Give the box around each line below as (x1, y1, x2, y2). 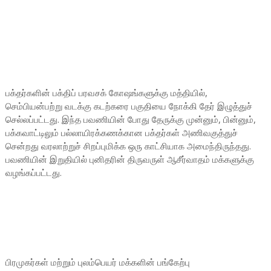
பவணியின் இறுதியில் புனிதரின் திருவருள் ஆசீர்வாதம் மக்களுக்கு (5, 153, 254, 165)
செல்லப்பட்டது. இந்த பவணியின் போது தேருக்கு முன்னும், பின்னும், (5, 113, 256, 125)
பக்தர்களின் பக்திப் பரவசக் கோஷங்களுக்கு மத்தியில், (5, 87, 207, 99)
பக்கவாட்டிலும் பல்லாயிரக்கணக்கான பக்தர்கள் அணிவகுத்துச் (5, 126, 238, 139)
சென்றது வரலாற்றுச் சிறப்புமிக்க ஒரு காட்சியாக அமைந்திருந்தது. (5, 140, 251, 152)
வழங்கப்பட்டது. (5, 166, 62, 178)
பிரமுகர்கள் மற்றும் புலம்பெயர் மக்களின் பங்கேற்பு (5, 256, 190, 268)
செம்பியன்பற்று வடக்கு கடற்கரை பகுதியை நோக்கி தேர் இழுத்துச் (5, 100, 252, 112)
